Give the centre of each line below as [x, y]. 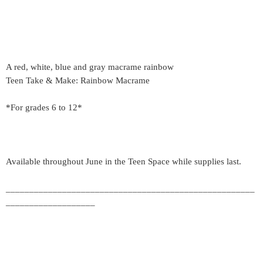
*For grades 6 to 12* [44, 107]
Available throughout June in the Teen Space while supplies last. [124, 161]
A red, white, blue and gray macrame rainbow [90, 67]
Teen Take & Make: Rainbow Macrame [78, 80]
